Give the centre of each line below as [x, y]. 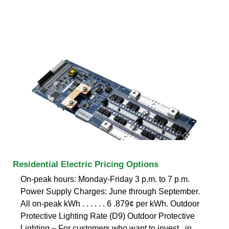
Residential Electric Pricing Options [86, 164]
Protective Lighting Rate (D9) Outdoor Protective [108, 216]
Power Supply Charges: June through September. [110, 191]
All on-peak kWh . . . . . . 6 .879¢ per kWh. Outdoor [110, 203]
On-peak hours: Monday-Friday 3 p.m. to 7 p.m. [105, 179]
